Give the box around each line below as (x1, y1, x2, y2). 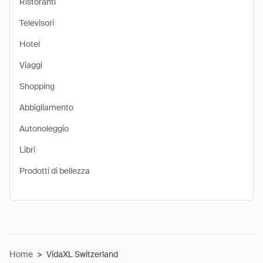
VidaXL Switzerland (46, 249, 118, 259)
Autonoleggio (19, 123, 69, 134)
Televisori (19, 18, 54, 28)
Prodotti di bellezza (19, 166, 90, 176)
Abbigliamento (19, 102, 73, 113)
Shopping (19, 81, 55, 92)
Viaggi (19, 60, 42, 70)
